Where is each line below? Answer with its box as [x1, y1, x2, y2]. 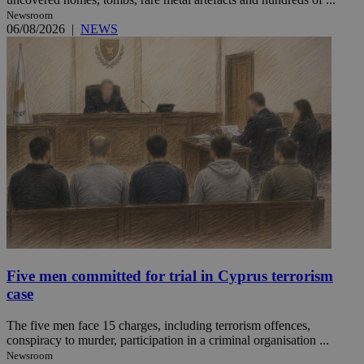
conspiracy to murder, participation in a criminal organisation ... [6, 332, 329, 347]
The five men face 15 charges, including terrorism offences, [6, 318, 310, 332]
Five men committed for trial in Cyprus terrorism [6, 267, 333, 285]
